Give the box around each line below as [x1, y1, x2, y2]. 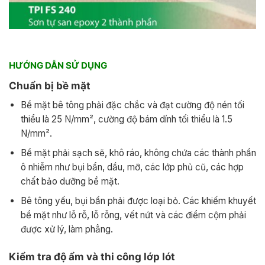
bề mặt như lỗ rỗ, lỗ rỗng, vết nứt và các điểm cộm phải [20, 209, 246, 221]
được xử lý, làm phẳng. [20, 224, 113, 235]
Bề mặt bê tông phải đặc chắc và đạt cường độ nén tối [20, 99, 244, 111]
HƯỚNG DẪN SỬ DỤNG [9, 60, 107, 72]
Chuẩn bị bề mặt [9, 79, 91, 92]
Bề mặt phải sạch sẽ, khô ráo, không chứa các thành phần [20, 147, 256, 159]
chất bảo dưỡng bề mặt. [20, 176, 119, 188]
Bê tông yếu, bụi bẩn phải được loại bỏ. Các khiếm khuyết [20, 195, 256, 207]
